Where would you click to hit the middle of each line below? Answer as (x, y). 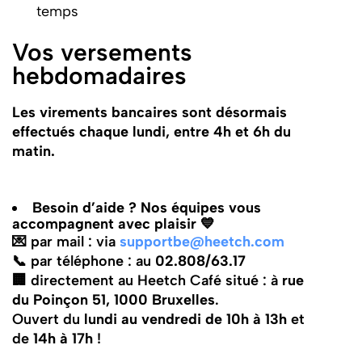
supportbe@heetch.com (202, 241)
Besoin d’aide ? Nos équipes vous (146, 207)
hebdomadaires (99, 76)
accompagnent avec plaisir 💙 (113, 223)
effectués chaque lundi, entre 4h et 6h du (151, 131)
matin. (33, 150)
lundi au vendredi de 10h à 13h (185, 318)
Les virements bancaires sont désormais (149, 112)
